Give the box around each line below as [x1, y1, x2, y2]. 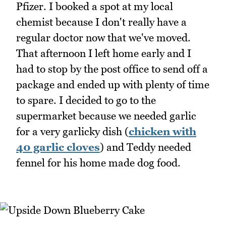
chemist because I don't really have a [16, 16, 187, 29]
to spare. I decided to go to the [16, 94, 156, 107]
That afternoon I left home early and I [16, 47, 191, 60]
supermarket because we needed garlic [16, 109, 196, 123]
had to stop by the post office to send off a [16, 63, 208, 76]
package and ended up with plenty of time [16, 78, 209, 91]
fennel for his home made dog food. [16, 156, 181, 169]
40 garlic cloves [16, 141, 100, 154]
